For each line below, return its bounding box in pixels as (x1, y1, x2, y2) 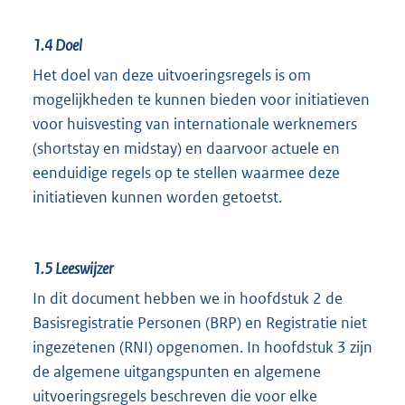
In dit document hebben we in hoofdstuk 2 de (33, 287, 343, 308)
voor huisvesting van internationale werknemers (33, 113, 357, 134)
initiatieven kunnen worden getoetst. (33, 186, 282, 207)
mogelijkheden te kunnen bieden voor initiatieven (33, 89, 370, 109)
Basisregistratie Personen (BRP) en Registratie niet (33, 312, 367, 333)
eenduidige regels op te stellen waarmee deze (33, 162, 340, 183)
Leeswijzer (55, 258, 113, 278)
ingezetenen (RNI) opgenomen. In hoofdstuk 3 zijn (33, 336, 372, 357)
